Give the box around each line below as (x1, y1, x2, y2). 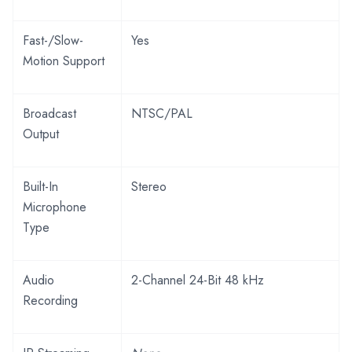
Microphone (23, 197, 86, 216)
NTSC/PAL (131, 104, 192, 123)
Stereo (131, 177, 167, 196)
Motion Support (23, 51, 104, 70)
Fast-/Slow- (23, 31, 83, 49)
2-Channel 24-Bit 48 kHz (131, 270, 264, 289)
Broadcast (23, 104, 76, 123)
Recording (23, 291, 78, 310)
